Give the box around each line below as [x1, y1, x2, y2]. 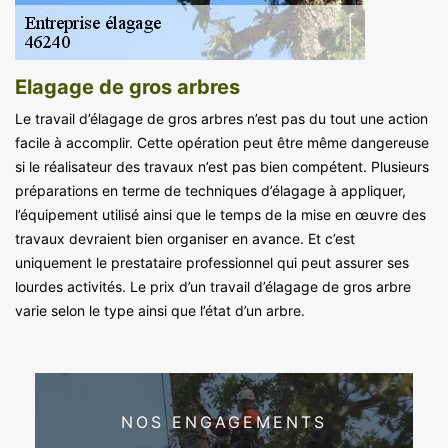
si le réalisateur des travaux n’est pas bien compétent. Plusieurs [15, 157, 429, 175]
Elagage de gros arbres [15, 74, 240, 99]
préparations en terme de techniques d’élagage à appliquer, [15, 181, 406, 199]
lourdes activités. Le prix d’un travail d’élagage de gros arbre [15, 277, 411, 295]
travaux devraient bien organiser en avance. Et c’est [15, 229, 355, 247]
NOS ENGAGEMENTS [121, 412, 327, 433]
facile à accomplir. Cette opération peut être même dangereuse [15, 133, 429, 151]
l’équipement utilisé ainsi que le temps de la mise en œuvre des [15, 205, 426, 223]
